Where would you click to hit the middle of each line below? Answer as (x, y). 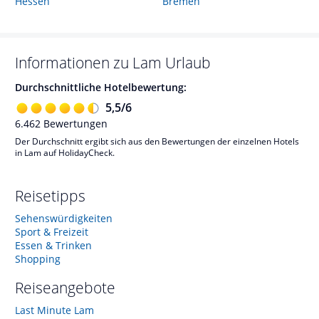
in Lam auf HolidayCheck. (65, 152)
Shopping (38, 258)
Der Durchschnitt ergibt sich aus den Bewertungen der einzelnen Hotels (157, 141)
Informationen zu (74, 63)
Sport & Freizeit (52, 231)
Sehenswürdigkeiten (64, 218)
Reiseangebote (65, 287)
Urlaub (188, 63)
